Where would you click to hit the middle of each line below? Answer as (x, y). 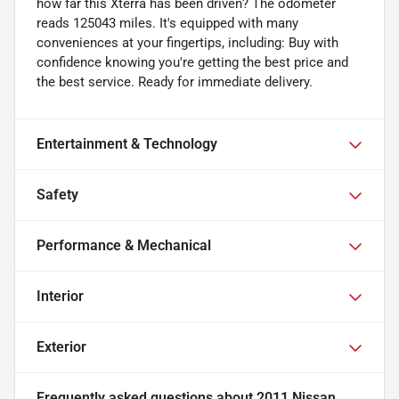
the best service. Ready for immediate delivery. (175, 82)
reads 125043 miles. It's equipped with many (167, 24)
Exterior (61, 347)
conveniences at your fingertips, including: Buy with (187, 43)
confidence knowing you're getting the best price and (192, 63)
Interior (60, 297)
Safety (57, 195)
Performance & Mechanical (124, 246)
